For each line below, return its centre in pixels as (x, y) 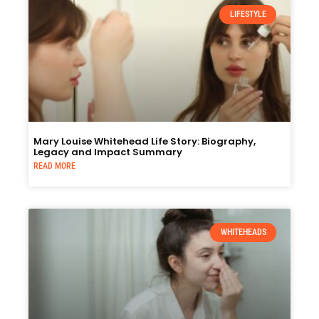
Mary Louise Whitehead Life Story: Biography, (145, 142)
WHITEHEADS (243, 232)
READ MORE (54, 166)
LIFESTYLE (248, 15)
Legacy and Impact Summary (108, 152)
